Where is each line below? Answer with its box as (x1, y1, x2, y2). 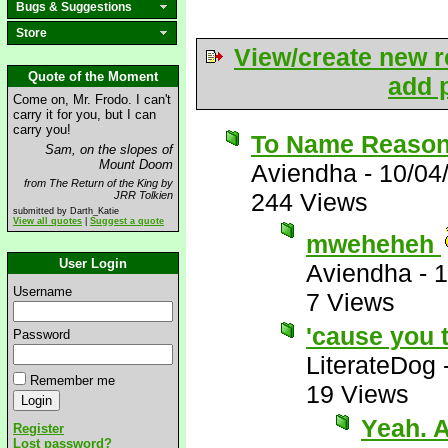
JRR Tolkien (114, 189, 173, 201)
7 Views (306, 288, 395, 316)
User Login (59, 256, 127, 271)
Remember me (30, 373, 115, 388)
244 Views (251, 188, 368, 216)
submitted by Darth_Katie (13, 206, 119, 216)
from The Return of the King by (24, 177, 173, 189)
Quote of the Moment (28, 69, 158, 84)
